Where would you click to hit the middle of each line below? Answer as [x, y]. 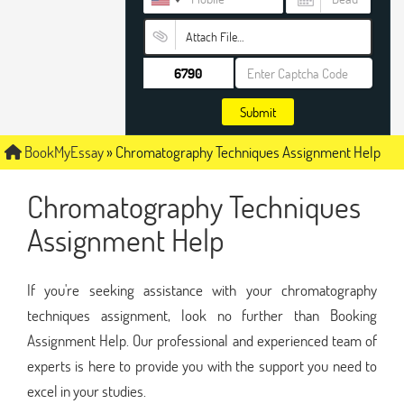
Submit [258, 112]
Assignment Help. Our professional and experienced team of [202, 340]
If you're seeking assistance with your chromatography [202, 289]
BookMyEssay [63, 152]
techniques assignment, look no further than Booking [202, 315]
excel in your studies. [87, 390]
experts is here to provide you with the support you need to [202, 365]
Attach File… [214, 37]
